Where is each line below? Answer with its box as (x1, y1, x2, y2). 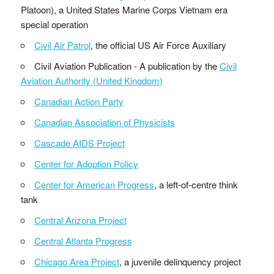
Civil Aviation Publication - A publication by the (34, 59, 220, 72)
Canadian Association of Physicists (34, 115, 175, 128)
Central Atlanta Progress (34, 234, 132, 247)
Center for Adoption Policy (34, 157, 138, 170)
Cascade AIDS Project (34, 136, 125, 149)
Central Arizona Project (34, 213, 127, 226)
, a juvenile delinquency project (119, 254, 241, 268)
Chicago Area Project (34, 254, 119, 268)
